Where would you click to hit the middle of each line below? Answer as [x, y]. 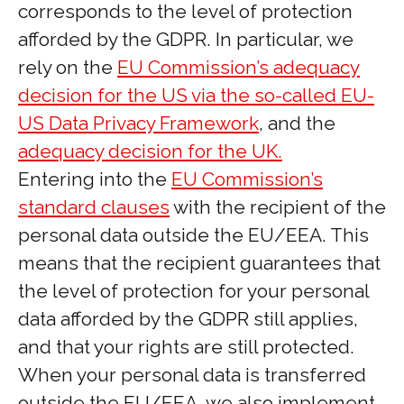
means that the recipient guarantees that [199, 263]
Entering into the [95, 179]
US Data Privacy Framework [138, 123]
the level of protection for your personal [193, 291]
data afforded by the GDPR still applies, [188, 319]
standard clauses [94, 207]
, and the [297, 123]
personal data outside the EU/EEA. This [193, 235]
